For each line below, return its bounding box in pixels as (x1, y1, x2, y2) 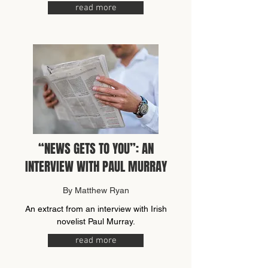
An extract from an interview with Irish (25, 204, 167, 214)
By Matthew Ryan (62, 185, 129, 195)
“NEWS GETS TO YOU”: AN (38, 139, 154, 158)
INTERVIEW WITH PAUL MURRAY (25, 157, 167, 176)
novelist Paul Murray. (56, 217, 135, 226)
